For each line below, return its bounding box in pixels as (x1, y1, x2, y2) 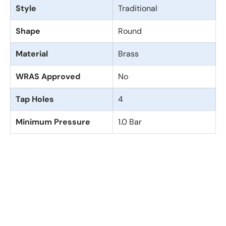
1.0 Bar (118, 117, 142, 128)
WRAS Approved (16, 71, 80, 82)
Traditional (118, 3, 157, 14)
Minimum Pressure (16, 117, 90, 128)
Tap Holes (16, 94, 54, 105)
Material (16, 48, 48, 60)
